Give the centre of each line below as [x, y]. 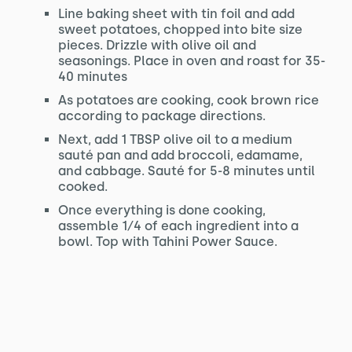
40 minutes [92, 77]
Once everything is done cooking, [161, 210]
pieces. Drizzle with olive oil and [157, 45]
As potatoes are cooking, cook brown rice [188, 100]
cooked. [82, 187]
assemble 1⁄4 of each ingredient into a [178, 226]
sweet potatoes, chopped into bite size [180, 29]
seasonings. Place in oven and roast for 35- [191, 61]
